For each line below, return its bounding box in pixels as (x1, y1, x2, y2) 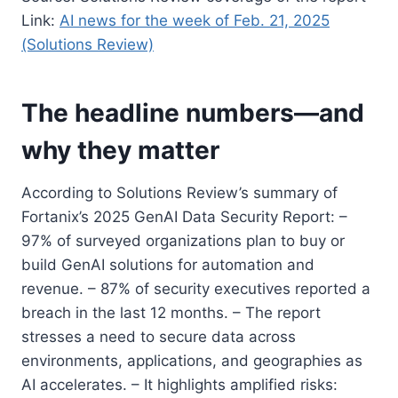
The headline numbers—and (21, 97, 364, 128)
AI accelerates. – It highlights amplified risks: (21, 375, 338, 394)
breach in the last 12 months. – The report (21, 303, 321, 322)
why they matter (21, 134, 219, 165)
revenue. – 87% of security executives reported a (21, 279, 370, 298)
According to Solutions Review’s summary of (21, 183, 338, 202)
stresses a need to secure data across (21, 327, 296, 346)
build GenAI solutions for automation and (21, 255, 314, 274)
